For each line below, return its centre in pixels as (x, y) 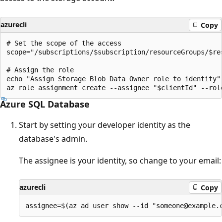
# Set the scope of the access (64, 43)
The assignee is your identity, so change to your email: (120, 161)
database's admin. (53, 139)
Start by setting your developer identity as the (105, 125)
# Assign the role (40, 70)
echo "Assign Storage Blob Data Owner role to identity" (113, 79)
